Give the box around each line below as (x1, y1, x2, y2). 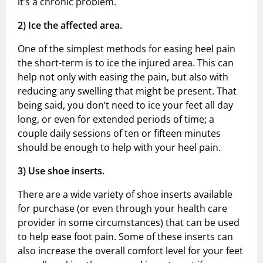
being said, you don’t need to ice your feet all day (18, 99, 233, 112)
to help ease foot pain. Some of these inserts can (18, 230, 233, 244)
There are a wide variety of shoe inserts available (18, 188, 232, 201)
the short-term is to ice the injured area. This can (18, 56, 234, 70)
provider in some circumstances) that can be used (18, 216, 240, 230)
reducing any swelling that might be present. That (18, 85, 237, 98)
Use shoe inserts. (28, 164, 104, 178)
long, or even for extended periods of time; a (18, 113, 214, 126)
